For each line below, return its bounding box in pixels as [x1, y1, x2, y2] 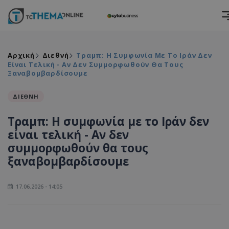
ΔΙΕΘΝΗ [13, 93, 39, 100]
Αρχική [8, 51, 35, 60]
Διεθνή [42, 51, 69, 60]
